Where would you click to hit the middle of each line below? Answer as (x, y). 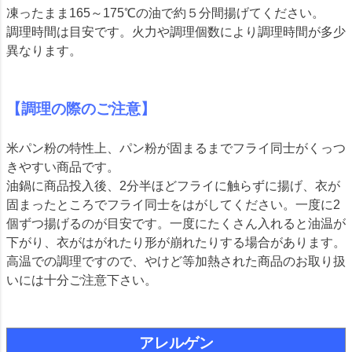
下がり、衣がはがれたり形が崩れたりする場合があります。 (176, 243)
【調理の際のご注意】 (81, 109)
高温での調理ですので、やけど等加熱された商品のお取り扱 (176, 262)
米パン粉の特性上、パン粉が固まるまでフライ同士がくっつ (176, 148)
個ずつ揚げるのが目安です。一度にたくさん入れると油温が (176, 224)
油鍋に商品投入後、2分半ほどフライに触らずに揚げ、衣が (173, 186)
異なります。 (44, 51)
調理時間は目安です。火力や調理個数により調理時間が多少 (176, 32)
